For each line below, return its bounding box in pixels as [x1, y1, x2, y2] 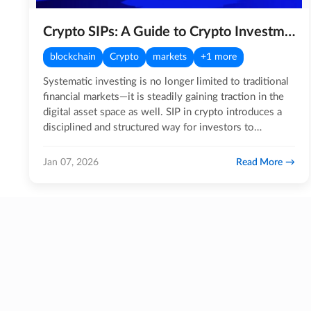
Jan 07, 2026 [43, 157, 99, 167]
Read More [236, 157, 283, 167]
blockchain [50, 52, 96, 62]
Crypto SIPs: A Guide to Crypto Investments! [285, 25, 295, 39]
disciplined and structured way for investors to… [43, 122, 262, 133]
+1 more [201, 52, 237, 62]
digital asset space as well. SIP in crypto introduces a [43, 107, 282, 117]
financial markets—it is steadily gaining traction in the [43, 92, 284, 102]
